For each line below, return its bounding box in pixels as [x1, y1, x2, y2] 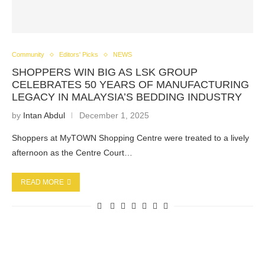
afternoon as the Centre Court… [12, 148, 132, 157]
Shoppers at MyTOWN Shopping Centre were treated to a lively [12, 133, 249, 143]
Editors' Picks [59, 51, 98, 58]
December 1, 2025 [79, 111, 149, 120]
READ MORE [21, 178, 64, 186]
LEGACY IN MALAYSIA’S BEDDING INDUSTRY [12, 91, 242, 103]
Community [12, 51, 44, 58]
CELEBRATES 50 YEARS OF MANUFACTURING [12, 79, 249, 91]
